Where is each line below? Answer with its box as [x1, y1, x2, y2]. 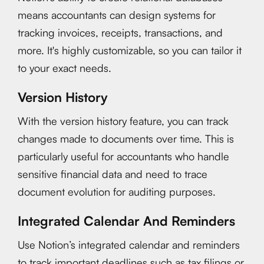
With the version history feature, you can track [18, 114, 229, 127]
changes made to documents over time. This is [18, 132, 234, 145]
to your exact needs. [18, 61, 111, 74]
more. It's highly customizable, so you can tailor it [18, 44, 242, 57]
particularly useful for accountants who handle [18, 150, 229, 163]
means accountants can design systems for [18, 8, 216, 21]
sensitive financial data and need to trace [18, 167, 207, 180]
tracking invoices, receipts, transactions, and [18, 26, 223, 39]
